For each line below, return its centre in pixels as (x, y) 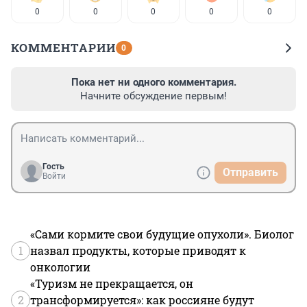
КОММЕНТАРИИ (63, 48)
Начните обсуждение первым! (153, 96)
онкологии (60, 267)
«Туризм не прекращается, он (112, 284)
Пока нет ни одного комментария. (153, 83)
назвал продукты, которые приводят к (138, 251)
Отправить (250, 173)
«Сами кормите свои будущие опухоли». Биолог (162, 234)
